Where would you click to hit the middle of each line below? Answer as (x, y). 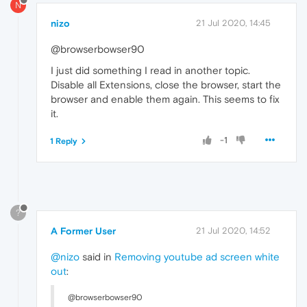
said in (97, 256)
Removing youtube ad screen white (197, 256)
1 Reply (64, 141)
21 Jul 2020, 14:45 (233, 23)
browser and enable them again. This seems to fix (165, 99)
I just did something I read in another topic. (150, 70)
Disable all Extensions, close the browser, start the (166, 84)
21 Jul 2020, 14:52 (233, 230)
